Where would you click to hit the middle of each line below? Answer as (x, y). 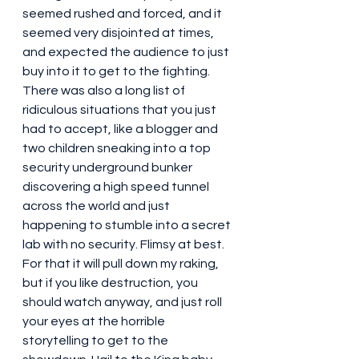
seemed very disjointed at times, (119, 32)
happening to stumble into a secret (128, 225)
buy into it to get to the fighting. (117, 71)
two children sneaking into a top (118, 148)
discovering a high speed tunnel (117, 186)
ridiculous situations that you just (121, 109)
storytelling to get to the (97, 340)
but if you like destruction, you (111, 282)
